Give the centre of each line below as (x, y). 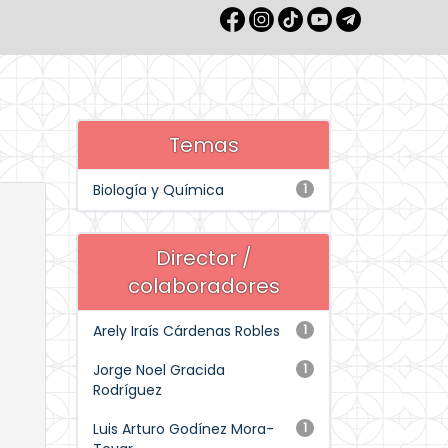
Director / (203, 258)
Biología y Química (158, 190)
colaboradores (203, 286)
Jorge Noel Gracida (159, 370)
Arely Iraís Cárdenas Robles (186, 331)
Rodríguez (127, 390)
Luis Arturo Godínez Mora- (183, 429)
